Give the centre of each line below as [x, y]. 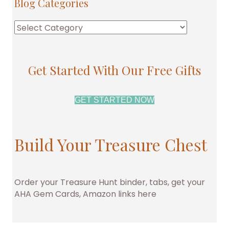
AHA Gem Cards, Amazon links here [85, 194]
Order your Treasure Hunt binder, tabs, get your [110, 182]
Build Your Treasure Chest [111, 144]
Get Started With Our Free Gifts [114, 70]
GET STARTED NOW [114, 100]
